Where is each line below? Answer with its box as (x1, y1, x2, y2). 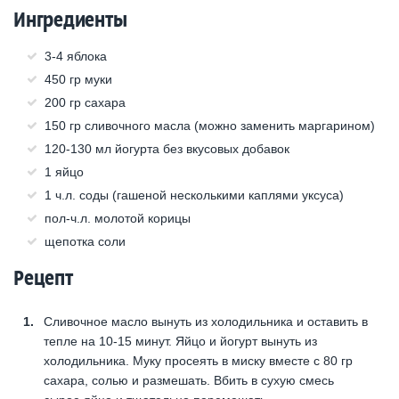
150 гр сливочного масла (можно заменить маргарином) (45, 118, 375, 133)
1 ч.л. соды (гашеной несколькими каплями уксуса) (45, 187, 344, 202)
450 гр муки (45, 71, 112, 86)
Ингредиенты (13, 6, 127, 32)
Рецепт (13, 265, 73, 290)
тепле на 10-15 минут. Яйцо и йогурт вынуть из (44, 333, 317, 348)
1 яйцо (45, 164, 84, 179)
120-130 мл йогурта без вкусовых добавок (45, 141, 289, 156)
